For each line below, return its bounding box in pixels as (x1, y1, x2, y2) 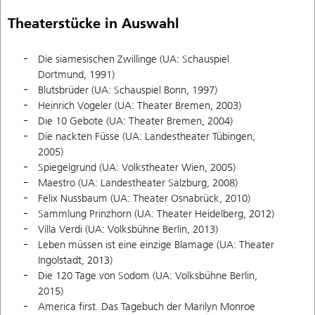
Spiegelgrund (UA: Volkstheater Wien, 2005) (38, 161, 236, 174)
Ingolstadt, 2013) (38, 254, 112, 267)
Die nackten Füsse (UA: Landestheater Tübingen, (38, 130, 255, 143)
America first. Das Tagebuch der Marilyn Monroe (38, 300, 255, 314)
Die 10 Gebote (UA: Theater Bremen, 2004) (38, 115, 233, 128)
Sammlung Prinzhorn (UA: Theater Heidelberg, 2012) (38, 207, 274, 221)
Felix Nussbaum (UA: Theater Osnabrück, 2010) (38, 192, 250, 205)
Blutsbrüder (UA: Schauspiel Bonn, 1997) (38, 84, 217, 97)
